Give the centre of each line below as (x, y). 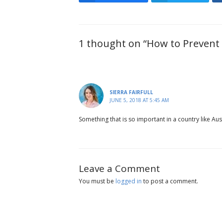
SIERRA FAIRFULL (131, 92)
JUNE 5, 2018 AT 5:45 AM (139, 100)
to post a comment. (170, 181)
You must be (97, 181)
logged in (128, 181)
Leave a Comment (119, 169)
